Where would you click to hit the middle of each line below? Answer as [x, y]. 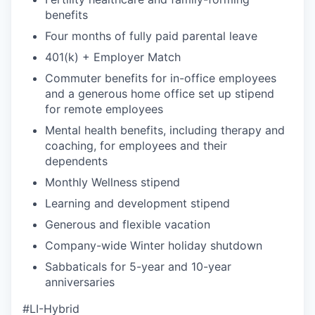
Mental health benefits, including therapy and [165, 130]
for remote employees [104, 109]
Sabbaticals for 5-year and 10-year [138, 266]
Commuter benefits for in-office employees [161, 78]
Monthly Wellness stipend [112, 182]
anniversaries [80, 282]
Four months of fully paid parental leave [151, 36]
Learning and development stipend [137, 203]
